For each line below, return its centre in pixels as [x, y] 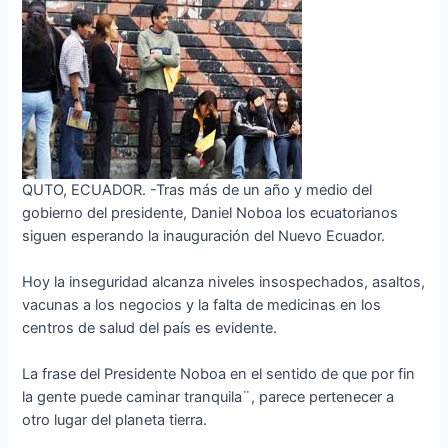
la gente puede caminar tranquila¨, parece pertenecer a [208, 397]
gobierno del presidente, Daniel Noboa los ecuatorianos [210, 212]
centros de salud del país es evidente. [150, 328]
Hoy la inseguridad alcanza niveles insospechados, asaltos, [224, 282]
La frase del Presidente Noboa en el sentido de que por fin [219, 374]
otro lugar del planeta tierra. [115, 420]
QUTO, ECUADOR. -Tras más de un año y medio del [197, 189]
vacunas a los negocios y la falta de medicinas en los [202, 305]
